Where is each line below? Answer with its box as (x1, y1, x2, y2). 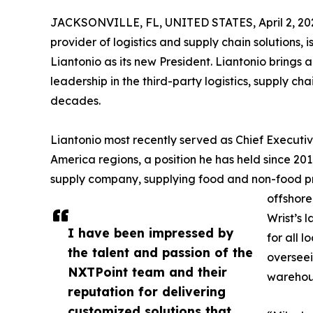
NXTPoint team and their (68, 263, 227, 279)
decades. (50, 93, 101, 108)
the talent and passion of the (68, 244, 253, 260)
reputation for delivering (68, 283, 226, 299)
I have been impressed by (68, 224, 233, 240)
